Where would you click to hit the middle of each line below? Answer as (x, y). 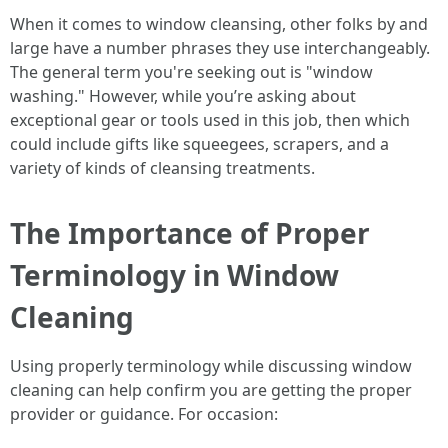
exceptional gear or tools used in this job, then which (210, 120)
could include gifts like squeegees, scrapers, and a (199, 144)
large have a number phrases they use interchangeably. (220, 48)
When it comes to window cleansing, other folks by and (219, 24)
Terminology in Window (174, 275)
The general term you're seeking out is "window (191, 72)
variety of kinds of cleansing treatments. (162, 168)
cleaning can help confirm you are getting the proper (211, 390)
